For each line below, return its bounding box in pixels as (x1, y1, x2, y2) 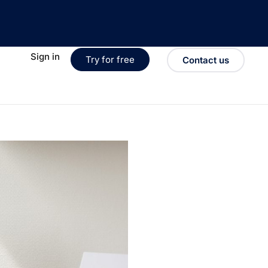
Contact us (182, 54, 229, 66)
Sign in (30, 51, 60, 62)
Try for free (86, 54, 135, 65)
